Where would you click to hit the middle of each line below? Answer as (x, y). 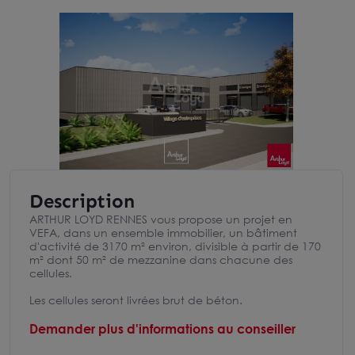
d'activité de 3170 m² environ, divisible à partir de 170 (175, 246)
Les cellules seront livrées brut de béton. (136, 300)
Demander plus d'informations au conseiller (162, 329)
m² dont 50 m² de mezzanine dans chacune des (161, 260)
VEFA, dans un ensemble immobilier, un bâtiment (163, 233)
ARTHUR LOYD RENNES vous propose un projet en (161, 219)
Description (82, 201)
